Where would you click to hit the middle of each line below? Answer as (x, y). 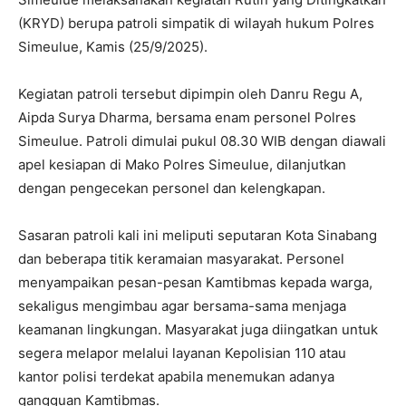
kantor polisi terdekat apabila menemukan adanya (176, 377)
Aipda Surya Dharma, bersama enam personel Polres (187, 117)
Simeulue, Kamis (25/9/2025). (113, 47)
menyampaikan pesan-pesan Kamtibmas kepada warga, (195, 282)
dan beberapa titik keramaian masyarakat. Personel (181, 259)
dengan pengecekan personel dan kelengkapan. (172, 188)
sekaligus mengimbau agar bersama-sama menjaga (182, 306)
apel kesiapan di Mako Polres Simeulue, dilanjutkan (182, 164)
